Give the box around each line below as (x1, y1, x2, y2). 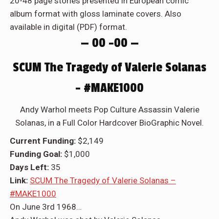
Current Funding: (10, 136, 78, 146)
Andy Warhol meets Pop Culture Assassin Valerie (20, 105, 199, 115)
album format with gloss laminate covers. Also (10, 9, 181, 19)
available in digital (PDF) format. (10, 22, 127, 32)
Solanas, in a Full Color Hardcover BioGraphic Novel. (15, 118, 204, 128)
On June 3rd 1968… (10, 202, 82, 212)
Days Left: (10, 162, 51, 173)
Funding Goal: (10, 149, 64, 159)
